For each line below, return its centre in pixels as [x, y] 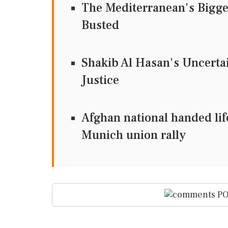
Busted [100, 25]
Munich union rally [134, 135]
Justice [100, 80]
